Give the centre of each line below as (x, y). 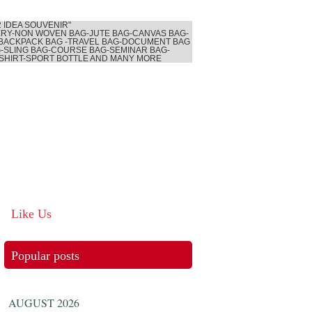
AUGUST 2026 (44, 303)
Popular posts (45, 256)
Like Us (31, 214)
